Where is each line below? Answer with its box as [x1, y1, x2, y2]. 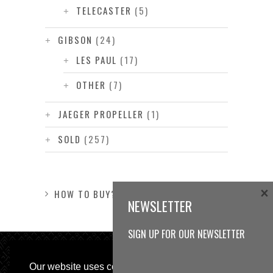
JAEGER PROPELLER [58, 107, 144, 121]
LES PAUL [76, 53, 117, 67]
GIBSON [58, 33, 93, 47]
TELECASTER [76, 4, 132, 18]
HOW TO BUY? [54, 187, 117, 201]
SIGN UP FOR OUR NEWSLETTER [128, 227, 245, 241]
